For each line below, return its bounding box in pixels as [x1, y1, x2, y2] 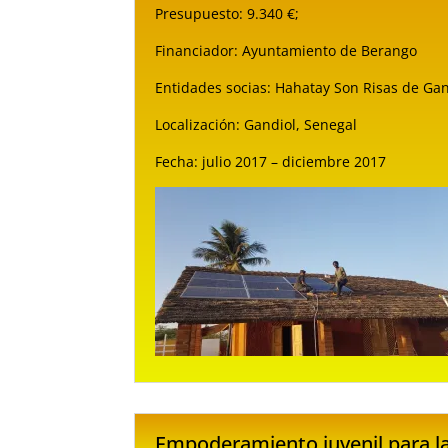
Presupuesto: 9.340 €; [155, 4, 304, 24]
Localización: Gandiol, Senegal [155, 115, 362, 135]
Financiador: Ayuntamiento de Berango [155, 41, 422, 61]
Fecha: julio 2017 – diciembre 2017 [155, 152, 387, 172]
